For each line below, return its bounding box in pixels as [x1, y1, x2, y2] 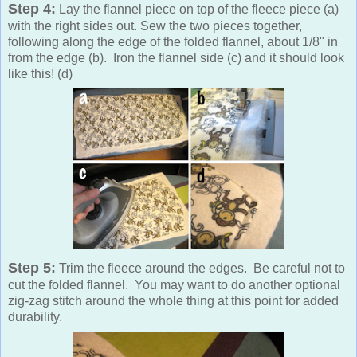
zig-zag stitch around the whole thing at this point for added [8, 293, 339, 308]
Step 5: [8, 259, 56, 276]
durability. [8, 309, 62, 324]
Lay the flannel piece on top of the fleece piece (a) [56, 2, 339, 16]
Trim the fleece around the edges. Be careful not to [56, 261, 345, 275]
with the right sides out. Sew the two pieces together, [8, 18, 302, 33]
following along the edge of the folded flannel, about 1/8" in [8, 34, 338, 49]
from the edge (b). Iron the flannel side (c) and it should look [8, 50, 344, 65]
